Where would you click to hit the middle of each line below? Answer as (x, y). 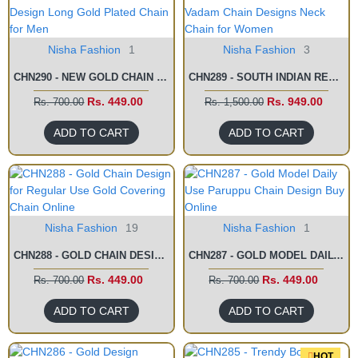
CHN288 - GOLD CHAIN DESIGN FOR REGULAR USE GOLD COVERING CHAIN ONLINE (159, 255)
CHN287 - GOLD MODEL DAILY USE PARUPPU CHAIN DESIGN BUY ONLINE (338, 255)
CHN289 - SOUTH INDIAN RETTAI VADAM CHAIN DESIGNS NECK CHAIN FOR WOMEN (333, 77)
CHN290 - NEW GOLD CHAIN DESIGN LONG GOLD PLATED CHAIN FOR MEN (162, 77)
